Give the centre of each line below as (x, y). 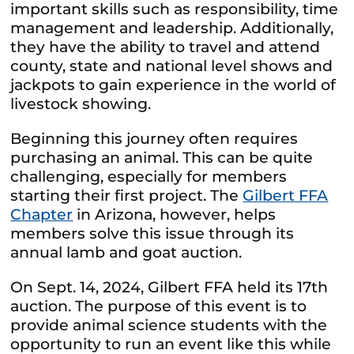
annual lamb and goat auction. (126, 252)
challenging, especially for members (149, 176)
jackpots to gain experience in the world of (173, 85)
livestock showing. (81, 104)
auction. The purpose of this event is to (159, 306)
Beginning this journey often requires (154, 138)
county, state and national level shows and (172, 66)
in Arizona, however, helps (175, 214)
